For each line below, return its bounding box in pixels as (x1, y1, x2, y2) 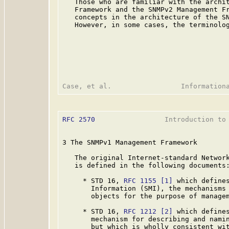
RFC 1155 (124, 177, 156, 185)
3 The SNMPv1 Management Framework (62, 139, 197, 146)
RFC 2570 (62, 116, 95, 123)
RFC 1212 (124, 208, 156, 215)
